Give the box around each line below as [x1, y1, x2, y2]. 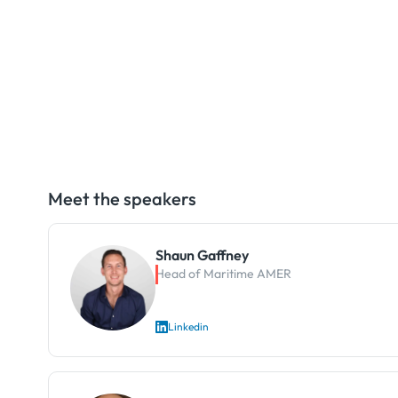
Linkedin [167, 319, 209, 333]
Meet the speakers [47, 187, 196, 210]
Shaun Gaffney [155, 245, 249, 264]
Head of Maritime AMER [155, 265, 291, 282]
